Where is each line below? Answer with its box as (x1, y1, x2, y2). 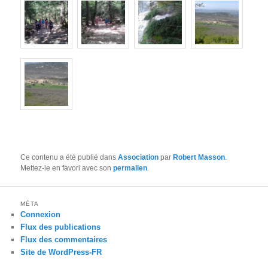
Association (118, 153, 159, 162)
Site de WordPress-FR (20, 247, 102, 257)
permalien (113, 163, 148, 172)
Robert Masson (173, 153, 226, 162)
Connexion (20, 209, 61, 219)
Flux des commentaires (20, 234, 108, 244)
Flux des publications (20, 222, 101, 232)
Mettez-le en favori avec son (20, 163, 114, 172)
